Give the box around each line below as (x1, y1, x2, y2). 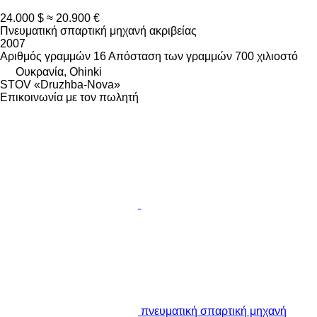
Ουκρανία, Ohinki (16, 66, 102, 79)
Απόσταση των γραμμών (108, 50, 232, 63)
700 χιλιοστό (235, 50, 298, 63)
